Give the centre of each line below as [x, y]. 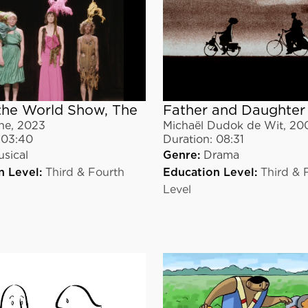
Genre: [181, 155]
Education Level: [210, 173]
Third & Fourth [85, 172]
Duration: [187, 140]
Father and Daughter [234, 110]
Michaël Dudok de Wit [223, 126]
